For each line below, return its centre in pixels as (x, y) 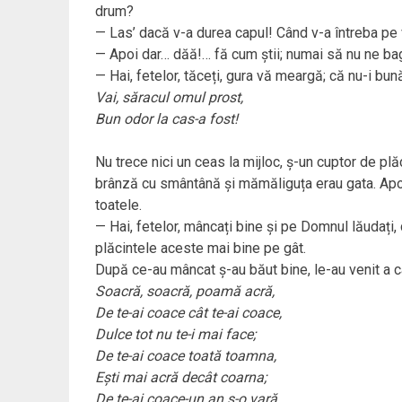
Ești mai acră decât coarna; (180, 378)
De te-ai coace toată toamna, (185, 356)
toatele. (118, 205)
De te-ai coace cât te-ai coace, (188, 313)
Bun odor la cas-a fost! (166, 119)
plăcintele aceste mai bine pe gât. (200, 249)
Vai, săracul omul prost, (169, 98)
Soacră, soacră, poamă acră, (184, 292)
